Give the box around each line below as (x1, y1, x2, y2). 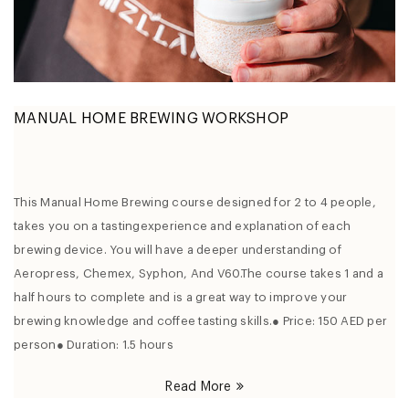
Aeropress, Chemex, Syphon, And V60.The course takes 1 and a (14, 266, 383, 280)
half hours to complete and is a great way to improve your (14, 289, 348, 304)
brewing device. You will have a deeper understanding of (14, 242, 341, 257)
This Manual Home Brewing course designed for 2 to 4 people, (14, 194, 376, 209)
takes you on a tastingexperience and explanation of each (14, 218, 351, 233)
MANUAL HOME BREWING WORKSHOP (14, 109, 288, 126)
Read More (165, 378, 232, 393)
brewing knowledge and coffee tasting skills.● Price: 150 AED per (14, 313, 387, 328)
